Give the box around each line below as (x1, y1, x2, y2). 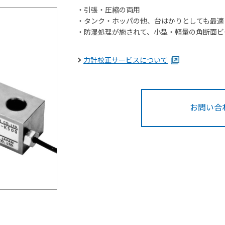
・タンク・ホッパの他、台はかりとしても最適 (77, 17, 224, 25)
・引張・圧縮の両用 (77, 6, 140, 14)
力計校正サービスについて (83, 56, 168, 64)
